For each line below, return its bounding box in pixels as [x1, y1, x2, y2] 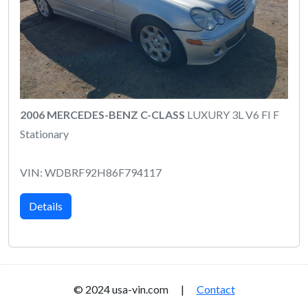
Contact [196, 282, 235, 296]
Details [29, 199, 63, 212]
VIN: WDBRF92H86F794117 [20, 165, 162, 179]
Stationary [20, 126, 69, 140]
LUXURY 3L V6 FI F [185, 107, 279, 121]
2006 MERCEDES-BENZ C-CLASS [20, 107, 185, 121]
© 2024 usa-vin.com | [73, 282, 197, 296]
